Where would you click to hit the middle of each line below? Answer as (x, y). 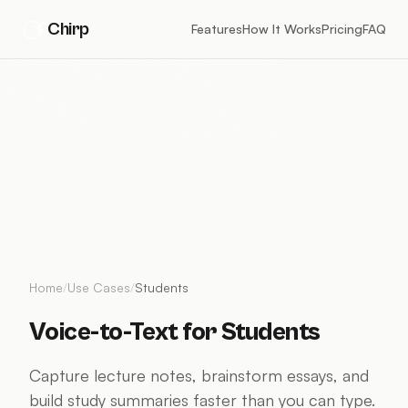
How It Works (282, 29)
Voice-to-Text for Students (175, 332)
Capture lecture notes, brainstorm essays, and (199, 375)
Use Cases (99, 287)
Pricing (342, 29)
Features (217, 29)
